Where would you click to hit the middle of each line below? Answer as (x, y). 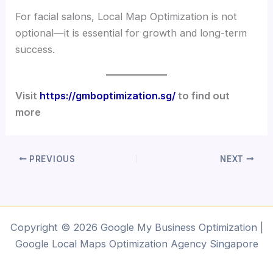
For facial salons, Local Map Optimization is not (126, 17)
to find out (203, 95)
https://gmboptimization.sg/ (108, 95)
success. (35, 50)
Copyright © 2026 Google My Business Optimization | (136, 228)
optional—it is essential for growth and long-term (131, 33)
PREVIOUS (51, 159)
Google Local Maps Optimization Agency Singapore (136, 244)
